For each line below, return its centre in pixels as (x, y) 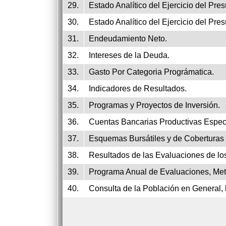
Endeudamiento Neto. (128, 39)
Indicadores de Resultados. (138, 89)
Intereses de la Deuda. (129, 55)
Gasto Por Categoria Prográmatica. (151, 72)
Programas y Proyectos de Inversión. (154, 105)
